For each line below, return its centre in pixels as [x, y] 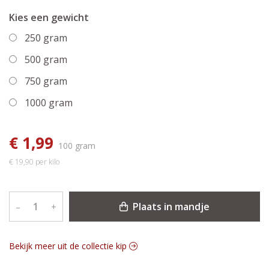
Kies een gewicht [70, 18]
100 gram [77, 146]
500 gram [46, 60]
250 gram [46, 38]
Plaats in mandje [170, 207]
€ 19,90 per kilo [34, 162]
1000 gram [49, 103]
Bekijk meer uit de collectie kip [69, 246]
